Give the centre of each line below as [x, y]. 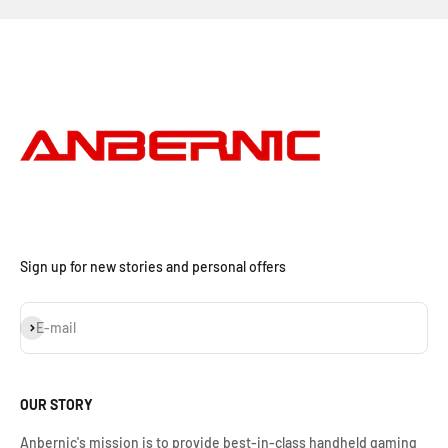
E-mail [56, 327]
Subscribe [50, 325]
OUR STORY [56, 404]
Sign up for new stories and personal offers [153, 266]
